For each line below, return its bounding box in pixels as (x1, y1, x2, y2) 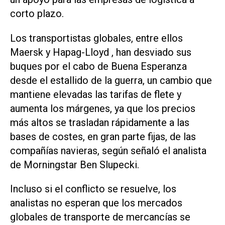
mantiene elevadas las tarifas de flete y (10, 88, 181, 100)
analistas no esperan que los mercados (10, 197, 182, 209)
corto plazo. (10, 7, 64, 20)
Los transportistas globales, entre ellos (10, 32, 183, 44)
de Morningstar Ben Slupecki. (10, 158, 139, 171)
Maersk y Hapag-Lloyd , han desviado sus (10, 46, 191, 58)
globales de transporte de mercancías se (10, 211, 190, 223)
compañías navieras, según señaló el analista (10, 144, 206, 157)
